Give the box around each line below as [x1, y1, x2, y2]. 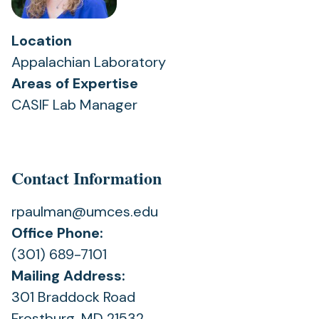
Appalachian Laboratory [11, 53, 166, 71]
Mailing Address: [11, 266, 125, 285]
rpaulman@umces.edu [11, 202, 158, 221]
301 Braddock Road [11, 288, 135, 306]
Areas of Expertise [11, 74, 138, 93]
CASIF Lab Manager [11, 95, 137, 114]
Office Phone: [11, 224, 103, 242]
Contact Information [11, 165, 162, 190]
